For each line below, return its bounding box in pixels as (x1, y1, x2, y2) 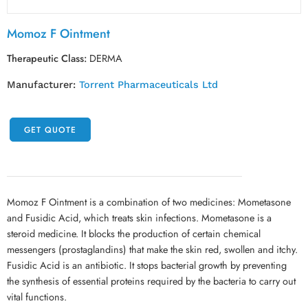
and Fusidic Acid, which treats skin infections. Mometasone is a (7, 210, 272, 225)
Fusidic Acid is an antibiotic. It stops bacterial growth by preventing (7, 258, 287, 272)
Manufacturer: (7, 79, 79, 91)
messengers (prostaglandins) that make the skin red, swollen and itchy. (7, 242, 298, 256)
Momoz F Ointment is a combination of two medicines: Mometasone (7, 195, 291, 209)
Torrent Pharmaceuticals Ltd (79, 79, 218, 91)
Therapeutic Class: (7, 51, 87, 65)
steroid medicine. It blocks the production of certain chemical (7, 226, 261, 241)
